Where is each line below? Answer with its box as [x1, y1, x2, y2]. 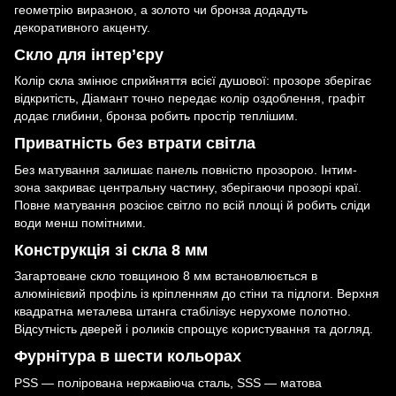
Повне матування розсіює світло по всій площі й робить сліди [14, 197, 370, 212]
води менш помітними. [14, 215, 146, 230]
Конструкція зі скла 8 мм [14, 240, 208, 259]
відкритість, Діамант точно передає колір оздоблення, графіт [14, 91, 365, 106]
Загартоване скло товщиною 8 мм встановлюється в [14, 269, 317, 284]
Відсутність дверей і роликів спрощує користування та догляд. [14, 322, 373, 337]
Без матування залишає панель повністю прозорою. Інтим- [14, 162, 357, 177]
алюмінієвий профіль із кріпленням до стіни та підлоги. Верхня [14, 286, 379, 301]
